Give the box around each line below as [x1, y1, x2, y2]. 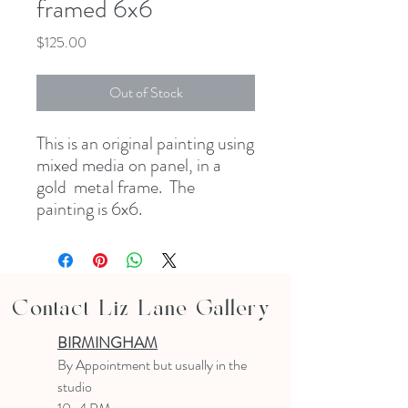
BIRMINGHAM [57, 331, 158, 353]
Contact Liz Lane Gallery [13, 299, 272, 321]
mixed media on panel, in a [36, 152, 221, 178]
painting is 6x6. [36, 196, 146, 222]
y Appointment [66, 354, 153, 375]
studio [57, 376, 95, 397]
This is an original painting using [36, 130, 254, 157]
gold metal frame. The [36, 174, 195, 200]
